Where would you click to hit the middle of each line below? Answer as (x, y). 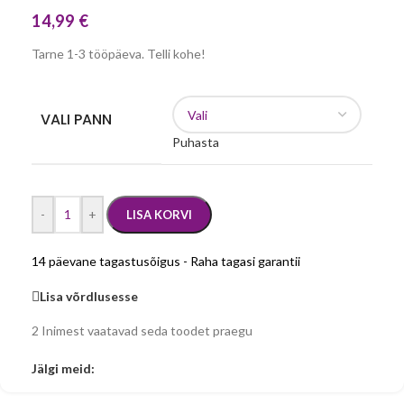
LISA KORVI (159, 215)
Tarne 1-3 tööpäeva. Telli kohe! (119, 54)
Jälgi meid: (63, 368)
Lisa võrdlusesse (89, 296)
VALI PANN (76, 119)
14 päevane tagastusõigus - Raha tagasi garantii (166, 261)
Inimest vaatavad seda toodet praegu (147, 331)
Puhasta (196, 142)
